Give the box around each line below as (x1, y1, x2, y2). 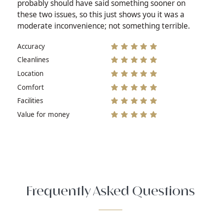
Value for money (17, 110, 70, 119)
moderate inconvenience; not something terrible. (17, 21, 190, 32)
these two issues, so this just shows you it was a (17, 9, 184, 20)
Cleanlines (17, 55, 49, 65)
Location (17, 69, 43, 78)
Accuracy (17, 41, 45, 51)
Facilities (17, 96, 43, 106)
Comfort (17, 82, 44, 92)
